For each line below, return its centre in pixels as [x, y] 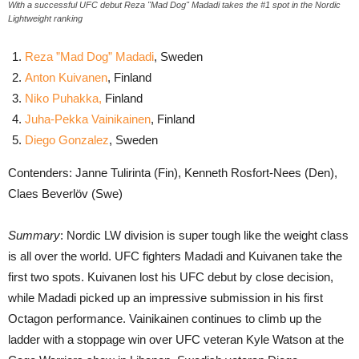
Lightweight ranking [45, 18]
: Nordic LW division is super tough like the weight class [204, 235]
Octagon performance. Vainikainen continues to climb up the [165, 318]
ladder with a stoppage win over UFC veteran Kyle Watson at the [176, 339]
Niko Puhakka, [63, 98]
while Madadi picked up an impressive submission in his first [165, 297]
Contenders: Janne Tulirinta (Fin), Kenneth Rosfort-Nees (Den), [173, 172]
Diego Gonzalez [67, 139]
